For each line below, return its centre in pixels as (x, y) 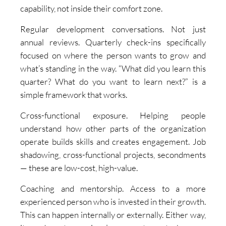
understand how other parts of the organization (113, 129)
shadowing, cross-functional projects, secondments (113, 155)
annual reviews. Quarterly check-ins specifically (113, 42)
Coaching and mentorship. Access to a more (113, 189)
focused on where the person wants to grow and (113, 55)
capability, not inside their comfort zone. (92, 9)
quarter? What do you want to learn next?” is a (113, 82)
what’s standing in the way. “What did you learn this (113, 69)
